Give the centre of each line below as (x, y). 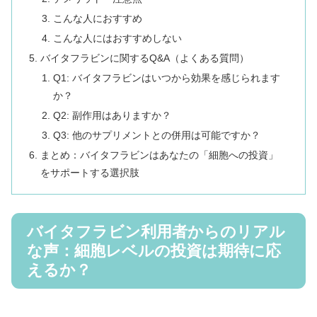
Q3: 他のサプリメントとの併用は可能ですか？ (156, 135)
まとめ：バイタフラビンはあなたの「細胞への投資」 (160, 155)
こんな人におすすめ (97, 19)
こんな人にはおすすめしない (117, 39)
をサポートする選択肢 (90, 172)
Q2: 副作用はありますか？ (112, 115)
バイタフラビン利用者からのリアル (156, 232)
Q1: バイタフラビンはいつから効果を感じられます (166, 77)
